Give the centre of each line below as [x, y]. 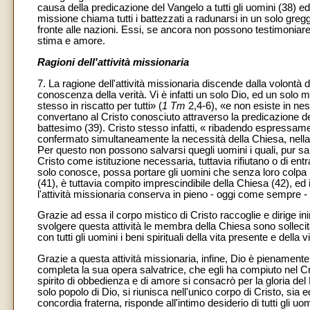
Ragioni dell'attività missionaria [113, 62]
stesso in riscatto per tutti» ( [100, 106]
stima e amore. [71, 41]
